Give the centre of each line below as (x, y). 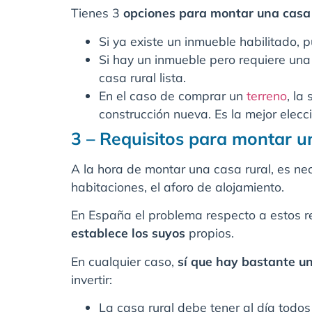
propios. (210, 233)
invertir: (92, 279)
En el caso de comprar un (173, 95)
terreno (267, 95)
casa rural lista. (142, 77)
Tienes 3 (97, 13)
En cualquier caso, (124, 261)
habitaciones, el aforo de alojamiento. (178, 186)
